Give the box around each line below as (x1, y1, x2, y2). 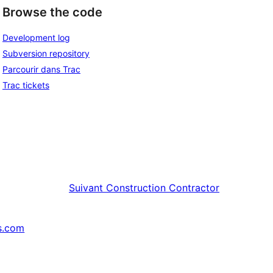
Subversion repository (2, 48, 90, 58)
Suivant (69, 181, 103, 194)
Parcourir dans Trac (2, 63, 80, 74)
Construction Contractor (106, 181, 219, 194)
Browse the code (2, 5, 102, 20)
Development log (2, 32, 70, 43)
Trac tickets (2, 79, 49, 90)
